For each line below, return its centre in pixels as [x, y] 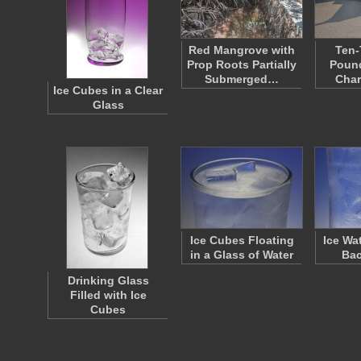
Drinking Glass [108, 280]
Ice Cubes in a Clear [108, 90]
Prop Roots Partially [242, 64]
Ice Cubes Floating [242, 240]
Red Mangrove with [242, 50]
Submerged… [242, 79]
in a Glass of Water [242, 255]
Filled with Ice [108, 295]
